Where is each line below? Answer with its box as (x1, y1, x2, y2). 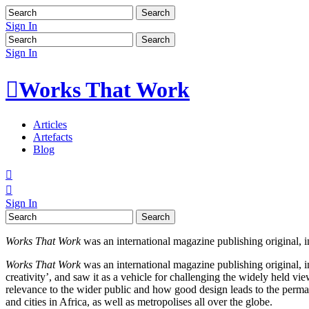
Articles (33, 118, 67, 130)
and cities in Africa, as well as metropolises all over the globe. (6, 295, 272, 308)
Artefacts (33, 130, 72, 143)
